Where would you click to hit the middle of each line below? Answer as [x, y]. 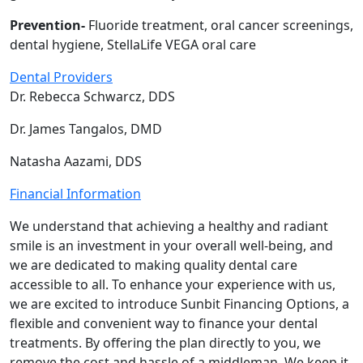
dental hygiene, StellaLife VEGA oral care [133, 44]
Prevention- [49, 25]
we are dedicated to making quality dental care [154, 265]
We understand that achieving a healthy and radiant [169, 226]
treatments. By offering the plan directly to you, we [165, 342]
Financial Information [75, 193]
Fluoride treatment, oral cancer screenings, [221, 25]
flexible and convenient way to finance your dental [164, 323]
